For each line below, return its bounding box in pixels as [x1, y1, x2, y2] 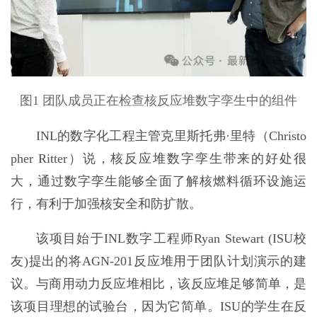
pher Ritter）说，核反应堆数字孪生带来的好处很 [10, 151, 307, 166]
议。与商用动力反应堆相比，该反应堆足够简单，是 [10, 277, 307, 292]
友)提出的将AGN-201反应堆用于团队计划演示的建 [10, 254, 307, 269]
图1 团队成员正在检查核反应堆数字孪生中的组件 [20, 93, 297, 108]
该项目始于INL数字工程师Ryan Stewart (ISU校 [35, 231, 307, 246]
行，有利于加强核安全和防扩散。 [10, 196, 202, 211]
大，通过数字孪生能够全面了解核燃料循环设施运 [10, 173, 307, 188]
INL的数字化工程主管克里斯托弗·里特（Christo [35, 128, 307, 143]
